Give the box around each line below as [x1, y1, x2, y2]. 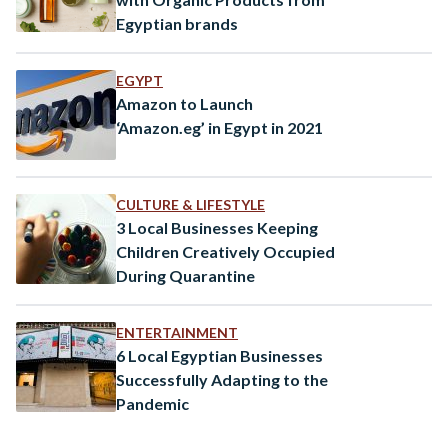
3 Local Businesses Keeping [116, 217, 318, 237]
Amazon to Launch [116, 93, 253, 113]
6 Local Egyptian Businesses [116, 345, 323, 365]
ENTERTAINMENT [116, 323, 238, 341]
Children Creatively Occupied [116, 241, 335, 261]
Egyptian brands [116, 13, 238, 33]
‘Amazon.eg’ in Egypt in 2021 [116, 117, 323, 137]
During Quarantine [116, 265, 255, 285]
